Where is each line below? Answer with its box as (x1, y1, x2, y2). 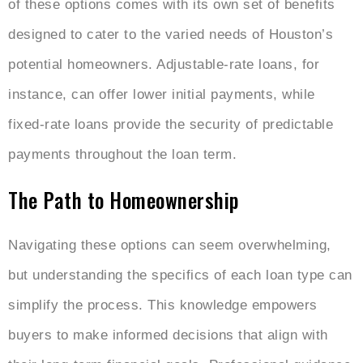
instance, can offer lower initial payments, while (8, 86, 315, 102)
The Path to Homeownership (8, 184, 239, 215)
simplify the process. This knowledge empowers (8, 297, 318, 313)
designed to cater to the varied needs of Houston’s (8, 26, 333, 42)
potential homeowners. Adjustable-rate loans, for (8, 56, 319, 72)
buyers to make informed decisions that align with (8, 327, 328, 343)
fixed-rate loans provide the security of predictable (8, 116, 333, 132)
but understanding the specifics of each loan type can (8, 267, 352, 283)
